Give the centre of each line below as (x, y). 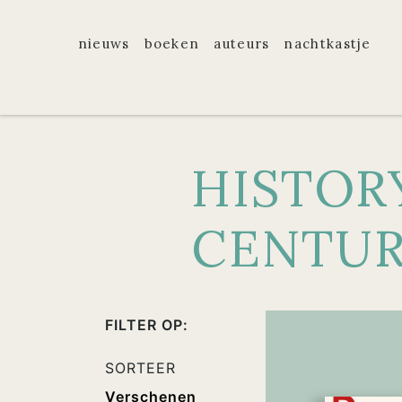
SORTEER (140, 368)
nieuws (104, 44)
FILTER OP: (147, 325)
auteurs (242, 44)
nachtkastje (328, 44)
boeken (172, 44)
